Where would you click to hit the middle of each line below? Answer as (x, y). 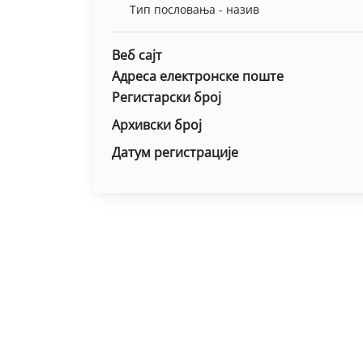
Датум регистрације (175, 152)
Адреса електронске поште (198, 76)
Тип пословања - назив (195, 9)
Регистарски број (167, 97)
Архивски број (157, 125)
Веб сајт (137, 55)
